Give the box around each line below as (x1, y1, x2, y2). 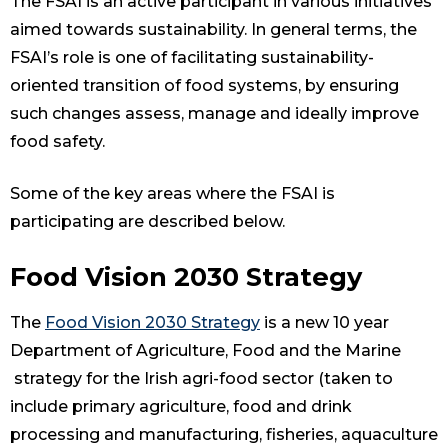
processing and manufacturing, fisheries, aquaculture (10, 425, 438, 445)
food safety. (10, 132, 109, 152)
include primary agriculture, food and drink (10, 397, 352, 417)
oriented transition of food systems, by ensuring (10, 76, 399, 96)
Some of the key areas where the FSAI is (10, 184, 335, 204)
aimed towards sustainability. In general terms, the (10, 20, 417, 40)
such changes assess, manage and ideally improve (10, 104, 419, 124)
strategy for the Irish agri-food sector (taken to (10, 369, 393, 389)
